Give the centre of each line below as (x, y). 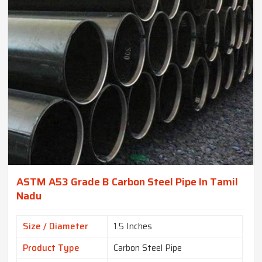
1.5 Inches (133, 227)
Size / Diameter (56, 227)
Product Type (51, 248)
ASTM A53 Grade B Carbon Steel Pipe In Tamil (127, 182)
